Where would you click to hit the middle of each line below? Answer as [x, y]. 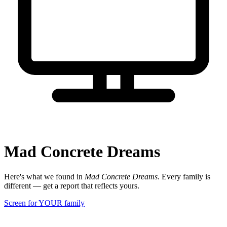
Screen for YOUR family [44, 203]
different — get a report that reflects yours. [72, 185]
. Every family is [184, 176]
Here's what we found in [44, 176]
